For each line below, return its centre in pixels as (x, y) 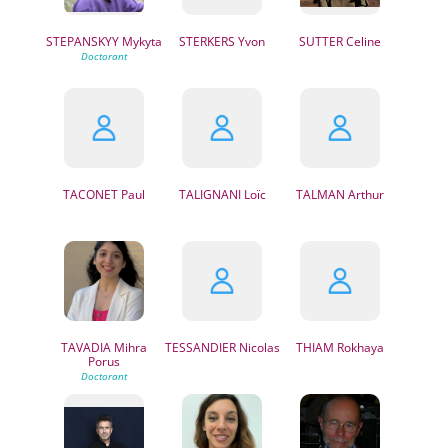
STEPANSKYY (82, 41)
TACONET (90, 194)
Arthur (365, 194)
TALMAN (321, 194)
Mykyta (140, 41)
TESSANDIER (200, 347)
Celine (362, 41)
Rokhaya (359, 347)
